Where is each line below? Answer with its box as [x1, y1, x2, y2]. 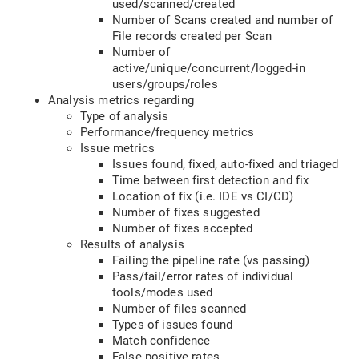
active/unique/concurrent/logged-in [112, 61, 306, 75]
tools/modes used [112, 285, 213, 300]
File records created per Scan [112, 29, 272, 43]
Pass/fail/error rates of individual [112, 269, 294, 284]
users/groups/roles [112, 77, 218, 91]
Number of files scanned [112, 301, 247, 316]
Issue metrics [80, 141, 155, 155]
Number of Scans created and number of [112, 13, 333, 27]
